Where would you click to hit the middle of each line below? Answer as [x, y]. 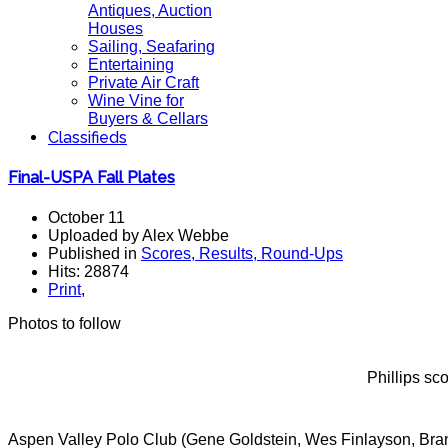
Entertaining [131, 64]
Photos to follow [64, 323]
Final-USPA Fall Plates [91, 178]
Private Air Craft [143, 82]
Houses [115, 28]
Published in [94, 253]
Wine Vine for [136, 100]
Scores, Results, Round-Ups [242, 253]
